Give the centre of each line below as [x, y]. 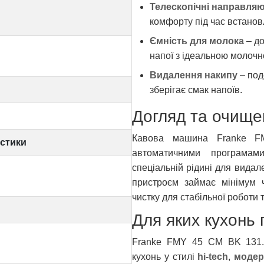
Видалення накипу [194, 75]
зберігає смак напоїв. [196, 90]
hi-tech [213, 256]
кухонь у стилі [165, 256]
